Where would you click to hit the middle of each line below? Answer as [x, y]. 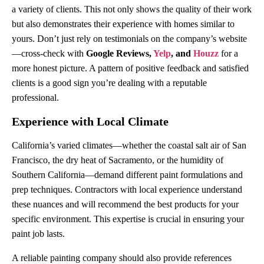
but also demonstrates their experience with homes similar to [123, 24]
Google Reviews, [120, 53]
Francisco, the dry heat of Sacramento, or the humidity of [118, 160]
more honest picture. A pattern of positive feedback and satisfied [130, 68]
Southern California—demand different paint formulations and [127, 174]
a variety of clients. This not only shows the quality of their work [132, 9]
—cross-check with [49, 53]
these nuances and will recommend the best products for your [125, 204]
